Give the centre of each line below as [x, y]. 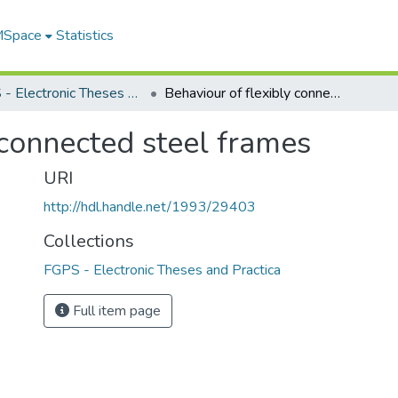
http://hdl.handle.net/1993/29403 [150, 207]
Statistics [84, 36]
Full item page [115, 311]
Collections [89, 241]
